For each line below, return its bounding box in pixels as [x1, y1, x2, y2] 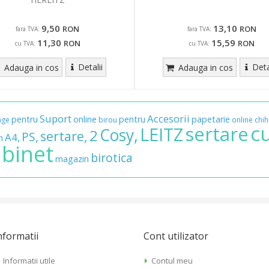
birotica [91, 149, 133, 166]
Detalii [77, 61, 103, 73]
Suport [40, 111, 71, 125]
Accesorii [147, 111, 190, 125]
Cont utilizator [144, 229, 208, 243]
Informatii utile [2, 255, 55, 266]
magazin [55, 153, 89, 165]
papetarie [192, 113, 230, 125]
